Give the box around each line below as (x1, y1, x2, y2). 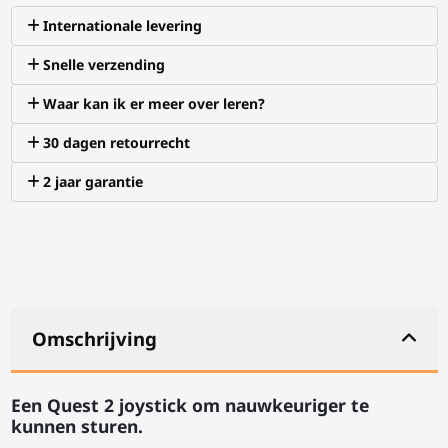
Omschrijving (31, 326, 157, 352)
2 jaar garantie (43, 172, 144, 192)
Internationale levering (43, 16, 203, 36)
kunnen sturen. (10, 414, 143, 439)
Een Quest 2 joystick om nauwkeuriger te (10, 393, 369, 418)
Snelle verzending (43, 55, 166, 75)
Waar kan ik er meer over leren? (43, 94, 266, 114)
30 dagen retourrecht (43, 133, 191, 153)
